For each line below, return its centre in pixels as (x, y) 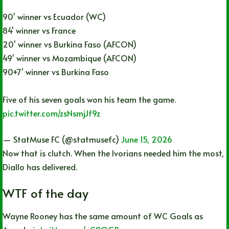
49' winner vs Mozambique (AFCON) (70, 58)
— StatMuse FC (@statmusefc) (62, 139)
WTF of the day (45, 193)
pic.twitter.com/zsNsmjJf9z (51, 113)
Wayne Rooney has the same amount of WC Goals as (103, 215)
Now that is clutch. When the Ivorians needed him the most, (113, 153)
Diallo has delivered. (40, 166)
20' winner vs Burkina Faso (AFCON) (70, 44)
